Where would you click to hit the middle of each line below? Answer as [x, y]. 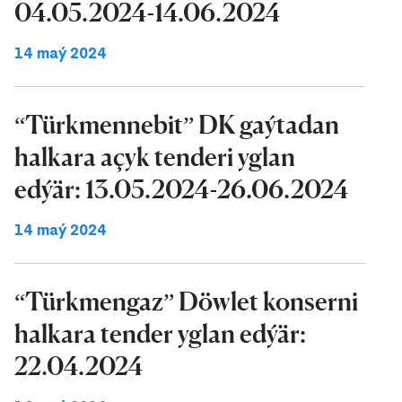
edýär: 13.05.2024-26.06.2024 [181, 189]
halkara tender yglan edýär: [160, 334]
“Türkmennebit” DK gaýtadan [177, 125]
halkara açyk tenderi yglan [155, 157]
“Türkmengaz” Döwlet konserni [186, 301]
